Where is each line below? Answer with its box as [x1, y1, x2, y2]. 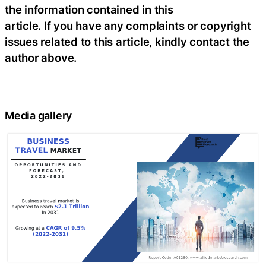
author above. [5, 51, 77, 65]
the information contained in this [5, 3, 173, 17]
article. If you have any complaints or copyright [5, 19, 251, 33]
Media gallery [5, 109, 72, 122]
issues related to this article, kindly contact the [5, 35, 249, 49]
